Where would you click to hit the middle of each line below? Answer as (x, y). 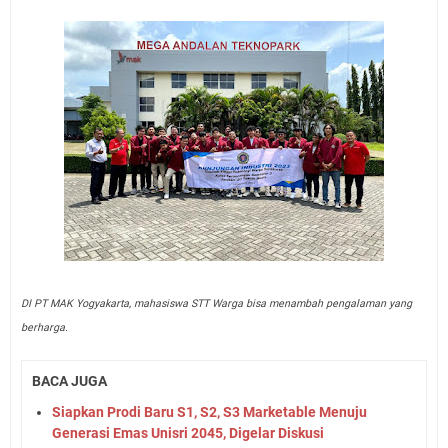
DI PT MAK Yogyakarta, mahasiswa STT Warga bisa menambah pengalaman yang (216, 304)
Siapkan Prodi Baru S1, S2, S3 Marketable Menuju (209, 411)
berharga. (44, 328)
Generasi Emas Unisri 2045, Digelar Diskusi (188, 432)
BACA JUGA (69, 381)
